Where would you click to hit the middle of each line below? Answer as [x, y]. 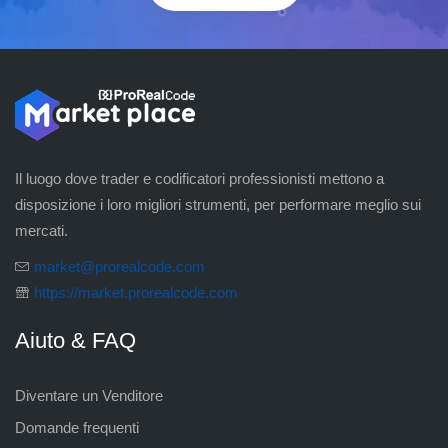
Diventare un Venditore [89, 395]
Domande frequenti [77, 427]
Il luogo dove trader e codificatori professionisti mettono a [199, 178]
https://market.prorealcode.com [136, 292]
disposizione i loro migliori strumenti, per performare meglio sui [218, 204]
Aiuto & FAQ [75, 340]
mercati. [41, 230]
